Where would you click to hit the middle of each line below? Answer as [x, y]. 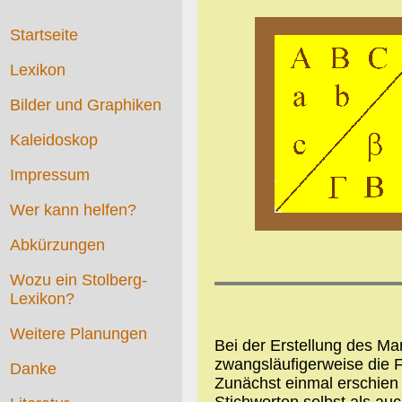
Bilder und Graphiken [86, 105]
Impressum [50, 175]
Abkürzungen [58, 245]
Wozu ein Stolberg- [79, 280]
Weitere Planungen [79, 334]
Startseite [44, 35]
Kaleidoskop [54, 140]
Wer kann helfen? [74, 210]
